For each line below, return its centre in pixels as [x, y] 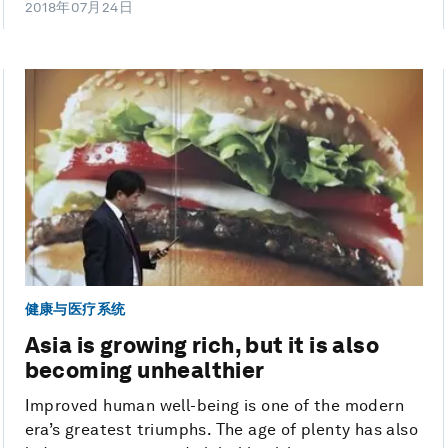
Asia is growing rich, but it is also [202, 345]
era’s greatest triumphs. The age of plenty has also [221, 430]
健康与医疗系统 [75, 309]
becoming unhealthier [144, 370]
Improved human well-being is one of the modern [214, 406]
